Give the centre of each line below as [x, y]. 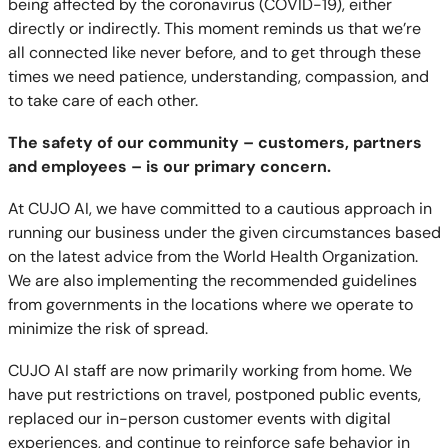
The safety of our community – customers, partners [214, 142]
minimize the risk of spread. [109, 328]
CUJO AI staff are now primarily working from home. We [209, 370]
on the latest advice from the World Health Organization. [212, 256]
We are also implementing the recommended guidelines [212, 280]
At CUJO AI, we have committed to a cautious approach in [219, 208]
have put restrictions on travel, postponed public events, [214, 394]
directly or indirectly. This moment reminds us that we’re [214, 28]
